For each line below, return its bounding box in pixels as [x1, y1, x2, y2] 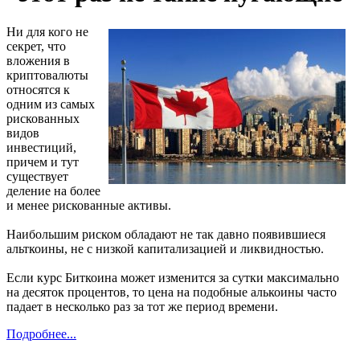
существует [6, 170, 68, 184]
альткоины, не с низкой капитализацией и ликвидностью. [6, 242, 324, 256]
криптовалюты [6, 68, 88, 83]
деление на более [6, 184, 100, 198]
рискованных [6, 112, 80, 126]
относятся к [6, 83, 70, 97]
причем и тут [6, 155, 79, 170]
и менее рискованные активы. [6, 198, 171, 213]
